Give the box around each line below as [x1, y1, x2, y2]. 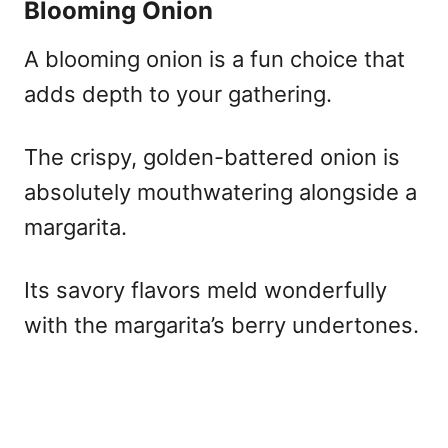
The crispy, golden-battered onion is [24, 143, 400, 170]
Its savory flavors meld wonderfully [24, 276, 387, 303]
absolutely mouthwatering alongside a [24, 178, 417, 205]
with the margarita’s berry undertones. [24, 311, 419, 338]
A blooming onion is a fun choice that [24, 45, 405, 72]
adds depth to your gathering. [24, 80, 332, 107]
